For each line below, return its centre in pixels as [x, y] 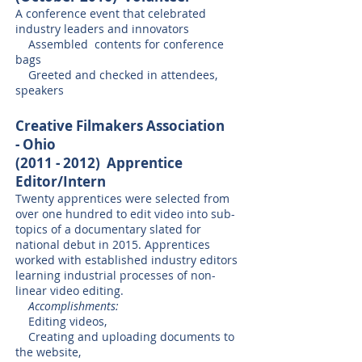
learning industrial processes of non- [116, 275]
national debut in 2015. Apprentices [113, 244]
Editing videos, [61, 321]
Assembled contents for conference [120, 44]
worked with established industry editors [126, 260]
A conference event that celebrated [111, 13]
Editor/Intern [61, 181]
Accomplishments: [67, 306]
